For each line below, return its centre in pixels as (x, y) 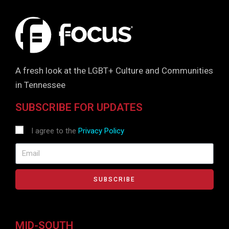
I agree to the (55, 131)
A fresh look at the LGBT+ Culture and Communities (114, 70)
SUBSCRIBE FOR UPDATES (79, 107)
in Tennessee (40, 85)
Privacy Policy (101, 131)
